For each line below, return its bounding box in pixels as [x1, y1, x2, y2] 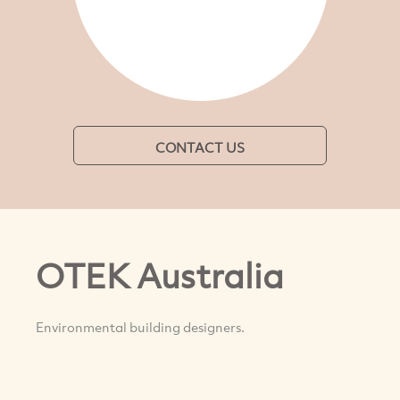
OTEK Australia [36, 253, 284, 299]
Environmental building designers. [36, 317, 245, 336]
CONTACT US [155, 138, 245, 156]
